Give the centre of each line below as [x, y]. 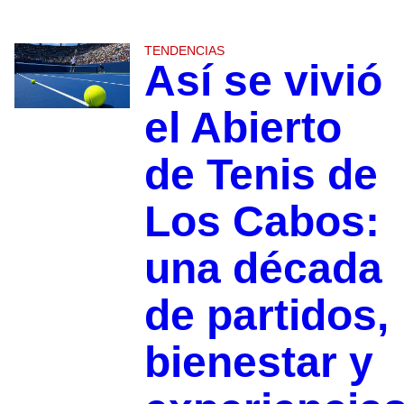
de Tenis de [261, 175]
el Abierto [243, 128]
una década [263, 269]
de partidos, [266, 316]
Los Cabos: [262, 222]
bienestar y [258, 363]
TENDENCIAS [184, 51]
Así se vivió [263, 81]
